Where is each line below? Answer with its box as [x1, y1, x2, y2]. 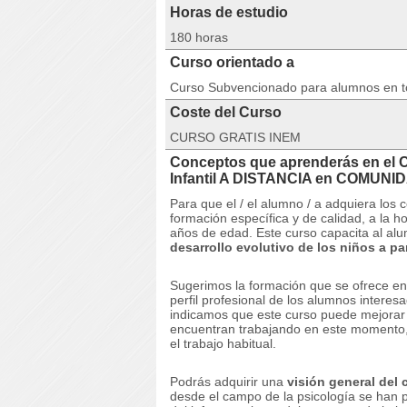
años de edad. [170, 225, 256, 240]
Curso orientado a [170, 55, 294, 70]
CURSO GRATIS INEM [170, 130, 301, 144]
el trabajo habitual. [170, 336, 276, 351]
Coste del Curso [170, 104, 282, 120]
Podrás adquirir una [170, 374, 287, 389]
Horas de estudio [170, 5, 288, 20]
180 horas [170, 30, 228, 45]
